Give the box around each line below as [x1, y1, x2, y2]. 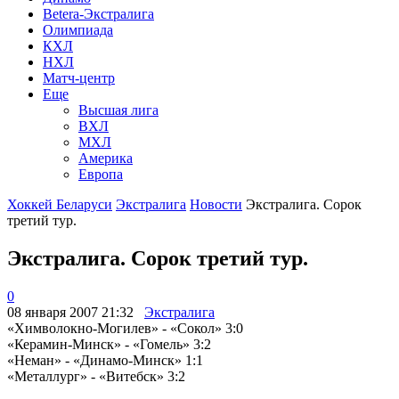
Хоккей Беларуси [7, 196, 112, 212]
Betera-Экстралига [43, 5, 154, 21]
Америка [78, 150, 133, 166]
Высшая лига [78, 102, 159, 118]
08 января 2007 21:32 [7, 304, 137, 320]
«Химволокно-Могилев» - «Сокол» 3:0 [7, 320, 243, 336]
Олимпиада [43, 21, 113, 37]
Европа [78, 166, 123, 182]
